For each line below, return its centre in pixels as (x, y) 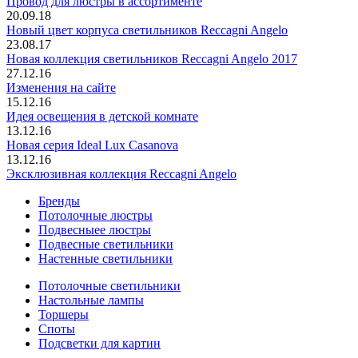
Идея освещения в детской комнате (102, 117)
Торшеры (64, 315)
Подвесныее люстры (95, 230)
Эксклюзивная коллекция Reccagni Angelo (121, 174)
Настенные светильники (105, 259)
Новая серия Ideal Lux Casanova (92, 145)
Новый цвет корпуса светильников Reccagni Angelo (147, 30)
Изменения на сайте (61, 88)
